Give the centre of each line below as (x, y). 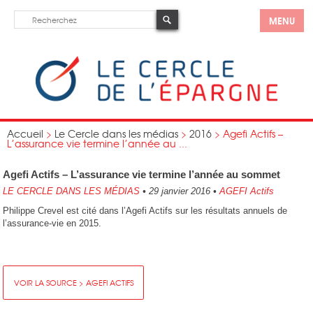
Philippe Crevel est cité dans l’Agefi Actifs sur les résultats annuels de (145, 211)
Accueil (25, 133)
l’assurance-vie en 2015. (52, 223)
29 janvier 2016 (180, 191)
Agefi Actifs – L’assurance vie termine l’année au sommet (142, 174)
